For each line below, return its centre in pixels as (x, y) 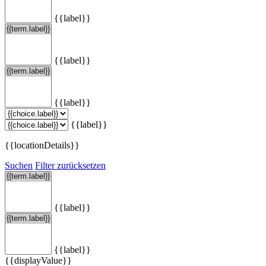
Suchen (19, 166)
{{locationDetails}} (42, 145)
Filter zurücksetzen (70, 166)
